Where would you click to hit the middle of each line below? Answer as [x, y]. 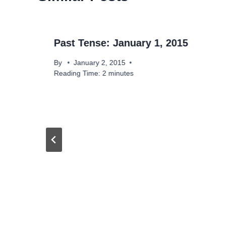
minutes [121, 73]
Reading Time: [77, 73]
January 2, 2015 [100, 63]
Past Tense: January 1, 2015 [121, 43]
